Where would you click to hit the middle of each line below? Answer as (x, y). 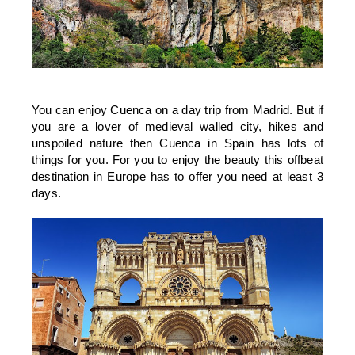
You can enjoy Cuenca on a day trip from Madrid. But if (177, 110)
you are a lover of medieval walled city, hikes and (177, 127)
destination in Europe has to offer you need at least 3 (177, 177)
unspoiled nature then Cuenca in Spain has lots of (177, 143)
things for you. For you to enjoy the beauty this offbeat (177, 160)
